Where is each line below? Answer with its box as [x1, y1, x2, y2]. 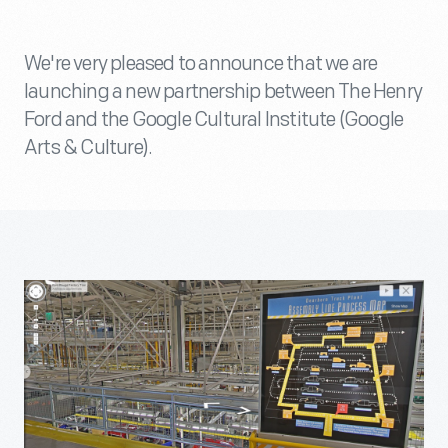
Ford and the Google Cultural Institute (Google [24, 108, 404, 132]
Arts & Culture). [24, 136, 153, 160]
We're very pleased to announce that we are [24, 52, 378, 76]
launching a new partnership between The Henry [24, 80, 423, 104]
